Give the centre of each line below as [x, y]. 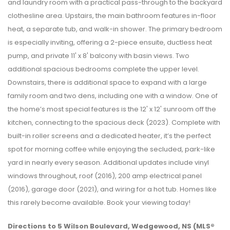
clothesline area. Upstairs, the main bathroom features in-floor [112, 15]
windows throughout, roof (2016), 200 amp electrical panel [105, 176]
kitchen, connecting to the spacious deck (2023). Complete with [114, 122]
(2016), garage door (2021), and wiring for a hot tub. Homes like [112, 189]
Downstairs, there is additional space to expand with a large [107, 82]
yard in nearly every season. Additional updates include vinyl [108, 162]
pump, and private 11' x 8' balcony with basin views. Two [99, 55]
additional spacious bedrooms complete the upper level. [103, 69]
